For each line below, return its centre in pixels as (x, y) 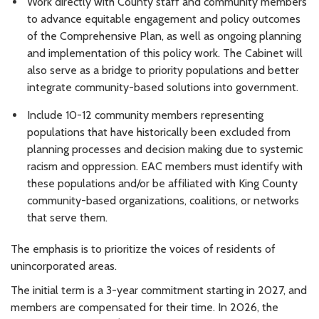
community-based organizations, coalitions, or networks (163, 200)
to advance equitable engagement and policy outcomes (164, 19)
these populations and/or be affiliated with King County (162, 183)
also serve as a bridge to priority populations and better (163, 70)
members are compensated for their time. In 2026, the (145, 307)
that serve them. (67, 217)
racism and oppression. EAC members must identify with (165, 166)
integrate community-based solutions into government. (163, 88)
